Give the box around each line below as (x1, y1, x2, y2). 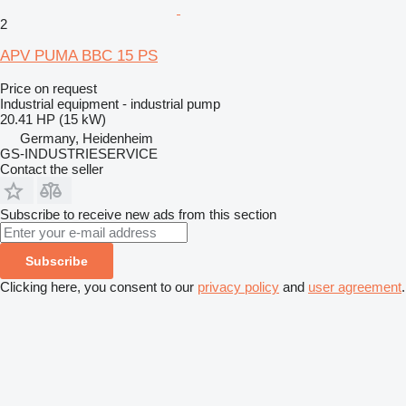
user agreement (308, 279, 401, 295)
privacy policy (198, 279, 279, 295)
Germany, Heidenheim (20, 130, 153, 146)
